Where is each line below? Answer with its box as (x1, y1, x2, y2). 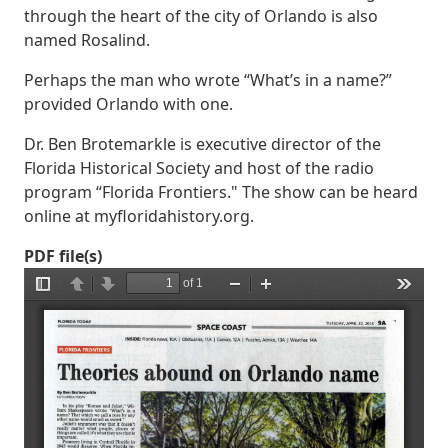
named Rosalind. (24, 29, 150, 51)
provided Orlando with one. (24, 93, 233, 115)
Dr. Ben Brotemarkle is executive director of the (24, 133, 381, 155)
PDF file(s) (24, 245, 102, 267)
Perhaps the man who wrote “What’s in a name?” (24, 69, 392, 91)
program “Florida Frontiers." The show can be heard (24, 181, 418, 203)
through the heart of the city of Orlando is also (24, 5, 378, 27)
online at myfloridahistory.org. (24, 205, 254, 227)
